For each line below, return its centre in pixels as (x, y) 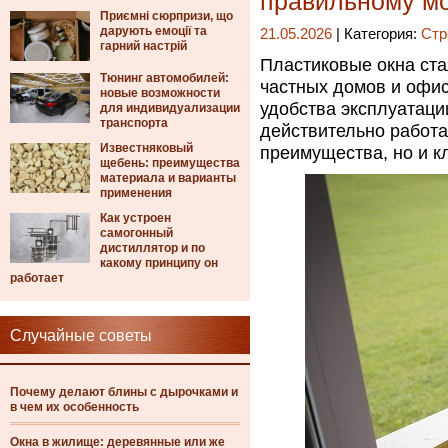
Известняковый (146, 148)
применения (136, 193)
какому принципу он (159, 263)
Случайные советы (81, 335)
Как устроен (135, 218)
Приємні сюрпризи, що (166, 16)
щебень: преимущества (170, 163)
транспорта (134, 123)
